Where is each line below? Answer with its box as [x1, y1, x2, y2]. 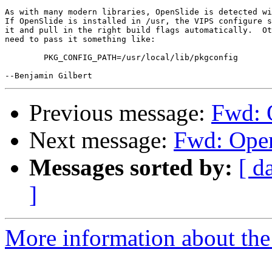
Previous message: [29, 100, 211, 126]
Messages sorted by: [29, 154, 233, 181]
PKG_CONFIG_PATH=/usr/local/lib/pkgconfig [5, 53, 44, 63]
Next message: [29, 127, 174, 154]
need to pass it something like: [5, 35, 155, 44]
